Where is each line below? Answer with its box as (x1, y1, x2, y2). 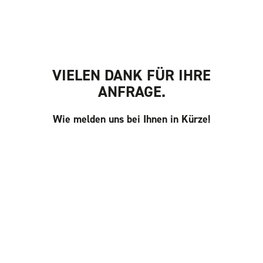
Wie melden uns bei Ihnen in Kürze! (52, 112, 211, 127)
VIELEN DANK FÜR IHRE (52, 65, 211, 85)
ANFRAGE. (97, 81, 166, 102)
